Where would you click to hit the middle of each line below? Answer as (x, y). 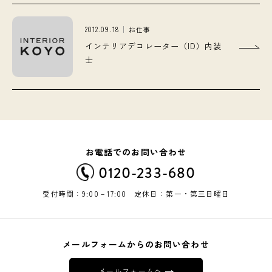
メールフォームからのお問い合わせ (136, 244)
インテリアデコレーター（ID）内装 (154, 46)
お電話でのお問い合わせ (136, 151)
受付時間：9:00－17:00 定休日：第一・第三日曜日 (136, 194)
